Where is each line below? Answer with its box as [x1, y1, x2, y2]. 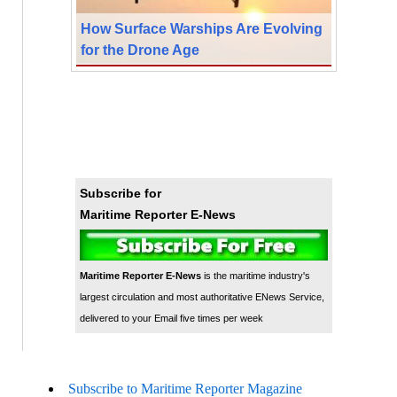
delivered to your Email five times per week [79, 312, 263, 323]
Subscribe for [79, 185, 161, 200]
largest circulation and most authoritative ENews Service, [79, 291, 324, 302]
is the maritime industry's [200, 269, 310, 281]
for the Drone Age [80, 41, 199, 58]
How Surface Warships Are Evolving [80, 19, 323, 36]
